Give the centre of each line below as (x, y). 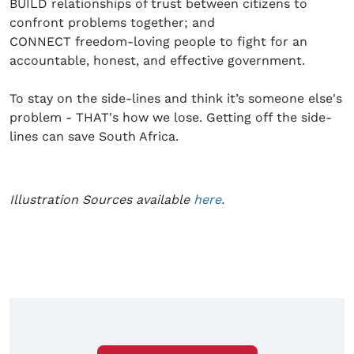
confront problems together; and (112, 23)
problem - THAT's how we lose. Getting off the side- (171, 118)
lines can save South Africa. (94, 137)
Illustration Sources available (102, 200)
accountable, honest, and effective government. (157, 61)
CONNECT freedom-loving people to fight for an (158, 42)
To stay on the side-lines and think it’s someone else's (176, 99)
